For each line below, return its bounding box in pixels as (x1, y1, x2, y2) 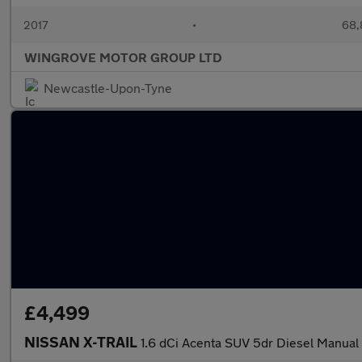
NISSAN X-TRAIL (24, 333, 141, 351)
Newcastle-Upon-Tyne (44, 80, 172, 95)
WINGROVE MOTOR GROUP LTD (24, 49, 222, 65)
